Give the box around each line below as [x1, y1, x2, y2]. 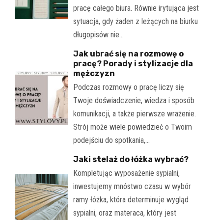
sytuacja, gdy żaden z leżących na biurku [73, 17, 198, 27]
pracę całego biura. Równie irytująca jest [73, 3, 199, 13]
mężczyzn [73, 69, 115, 79]
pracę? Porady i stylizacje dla [73, 59, 193, 69]
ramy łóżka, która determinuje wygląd [73, 195, 189, 205]
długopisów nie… [73, 30, 124, 40]
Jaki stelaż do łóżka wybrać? [73, 155, 189, 165]
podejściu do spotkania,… [73, 136, 150, 145]
